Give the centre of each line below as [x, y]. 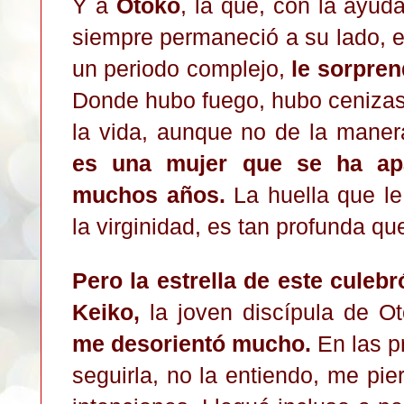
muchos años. [149, 194]
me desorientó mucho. [195, 343]
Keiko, [106, 312]
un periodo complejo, [182, 68]
